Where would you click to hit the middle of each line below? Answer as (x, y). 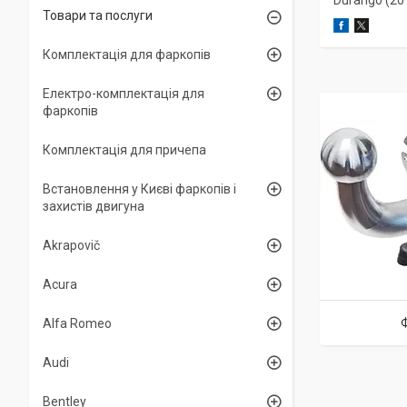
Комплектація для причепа (124, 150)
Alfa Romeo (77, 323)
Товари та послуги (98, 15)
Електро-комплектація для (124, 94)
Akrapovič (71, 245)
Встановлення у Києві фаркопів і (139, 189)
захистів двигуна (94, 206)
